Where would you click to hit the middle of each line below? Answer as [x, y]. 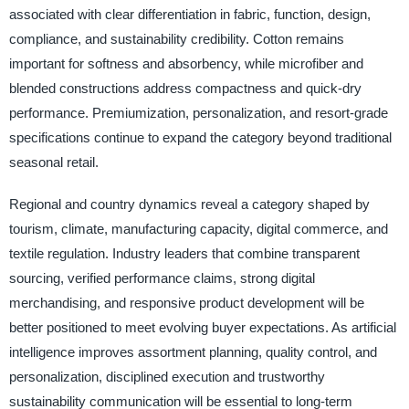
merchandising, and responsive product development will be [186, 302]
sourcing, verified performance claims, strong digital [162, 278]
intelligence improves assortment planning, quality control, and [193, 351]
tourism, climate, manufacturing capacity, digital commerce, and [198, 228]
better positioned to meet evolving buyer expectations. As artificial [202, 327]
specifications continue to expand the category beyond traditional [200, 138]
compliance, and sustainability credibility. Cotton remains [176, 39]
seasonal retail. [53, 163]
